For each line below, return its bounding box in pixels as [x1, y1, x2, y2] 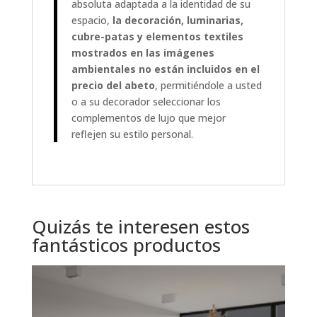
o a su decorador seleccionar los [71, 94, 221, 108]
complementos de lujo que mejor [71, 110, 226, 125]
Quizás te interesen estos [31, 213, 250, 239]
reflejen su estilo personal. [71, 127, 193, 141]
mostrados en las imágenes [71, 45, 214, 59]
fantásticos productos [31, 231, 221, 258]
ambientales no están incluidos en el [71, 62, 260, 76]
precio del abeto [71, 78, 155, 92]
